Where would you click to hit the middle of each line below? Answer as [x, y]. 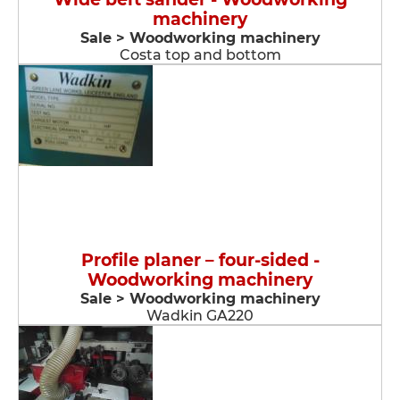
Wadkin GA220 [200, 316]
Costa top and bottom [200, 55]
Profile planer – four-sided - [200, 260]
